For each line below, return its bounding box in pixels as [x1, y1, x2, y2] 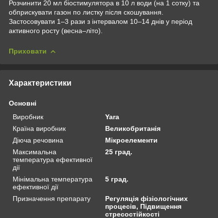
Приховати [9, 47, 47, 55]
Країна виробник [13, 124, 66, 132]
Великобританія [105, 124, 161, 132]
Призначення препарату [13, 194, 91, 202]
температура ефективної [13, 155, 92, 163]
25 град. [105, 147, 133, 156]
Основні [9, 99, 36, 107]
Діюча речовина [13, 136, 63, 144]
